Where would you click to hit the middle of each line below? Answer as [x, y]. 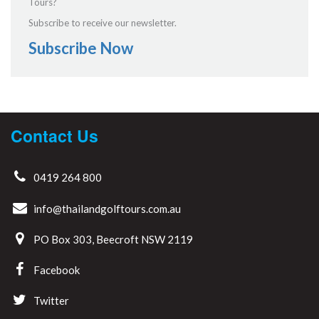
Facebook [57, 270]
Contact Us [54, 135]
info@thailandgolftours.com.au [107, 208]
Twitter [51, 300]
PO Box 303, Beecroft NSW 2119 [113, 239]
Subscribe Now [81, 48]
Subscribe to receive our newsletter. [103, 22]
